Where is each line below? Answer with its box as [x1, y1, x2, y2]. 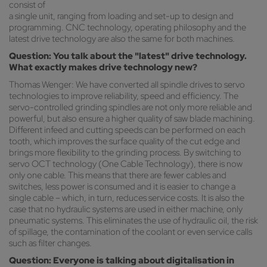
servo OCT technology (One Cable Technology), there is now [9, 158, 243, 170]
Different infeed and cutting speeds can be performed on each [9, 124, 246, 136]
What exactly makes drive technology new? [9, 61, 197, 74]
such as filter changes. [9, 237, 92, 250]
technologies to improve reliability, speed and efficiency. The [9, 90, 238, 103]
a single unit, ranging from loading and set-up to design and [9, 10, 234, 23]
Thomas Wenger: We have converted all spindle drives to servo [9, 79, 245, 91]
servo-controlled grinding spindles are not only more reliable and [9, 101, 252, 114]
